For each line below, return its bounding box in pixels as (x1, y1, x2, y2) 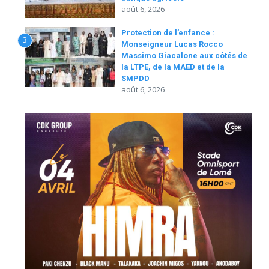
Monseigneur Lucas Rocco (121, 40, 223, 49)
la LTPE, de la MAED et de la (121, 62, 225, 71)
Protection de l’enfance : (121, 28, 214, 37)
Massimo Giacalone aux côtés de (121, 51, 247, 60)
